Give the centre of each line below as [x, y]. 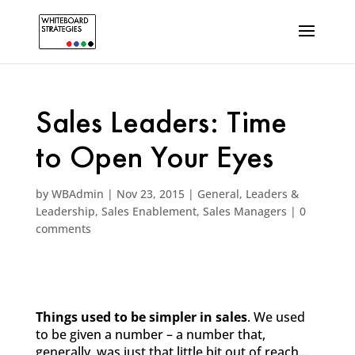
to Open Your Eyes [154, 160]
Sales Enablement [149, 211]
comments [63, 229]
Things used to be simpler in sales [141, 317]
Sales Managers [244, 211]
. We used [276, 317]
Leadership [65, 211]
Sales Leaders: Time [161, 125]
